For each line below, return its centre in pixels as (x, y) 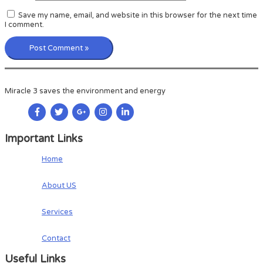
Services (57, 212)
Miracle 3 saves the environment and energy (85, 91)
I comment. (24, 24)
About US (59, 185)
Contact (56, 238)
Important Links (44, 138)
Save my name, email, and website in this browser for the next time (138, 15)
